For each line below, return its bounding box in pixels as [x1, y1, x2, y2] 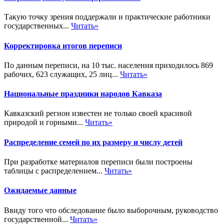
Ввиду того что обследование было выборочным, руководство [4, 205, 218, 214]
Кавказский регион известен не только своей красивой [4, 109, 192, 118]
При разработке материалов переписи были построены [4, 157, 192, 166]
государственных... [4, 21, 71, 30]
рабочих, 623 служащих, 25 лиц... [4, 69, 120, 78]
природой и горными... [4, 118, 85, 127]
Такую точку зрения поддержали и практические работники [4, 12, 210, 21]
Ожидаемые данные [4, 186, 76, 195]
